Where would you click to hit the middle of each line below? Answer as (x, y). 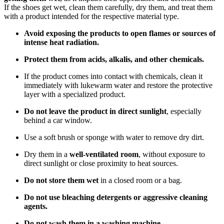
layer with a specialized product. (75, 94)
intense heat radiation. (61, 42)
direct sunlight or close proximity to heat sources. (101, 163)
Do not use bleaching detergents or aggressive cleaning (116, 197)
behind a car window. (58, 120)
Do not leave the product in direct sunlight (95, 111)
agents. (36, 206)
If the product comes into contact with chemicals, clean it (113, 76)
